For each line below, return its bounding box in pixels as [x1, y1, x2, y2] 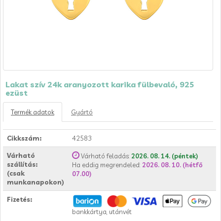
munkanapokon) [7, 178, 64, 186]
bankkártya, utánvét [72, 208, 132, 216]
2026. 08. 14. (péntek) [131, 152, 198, 160]
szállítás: [7, 160, 37, 168]
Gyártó [71, 108, 93, 116]
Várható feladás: [81, 152, 131, 160]
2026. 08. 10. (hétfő [142, 161, 203, 169]
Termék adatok [11, 108, 54, 116]
